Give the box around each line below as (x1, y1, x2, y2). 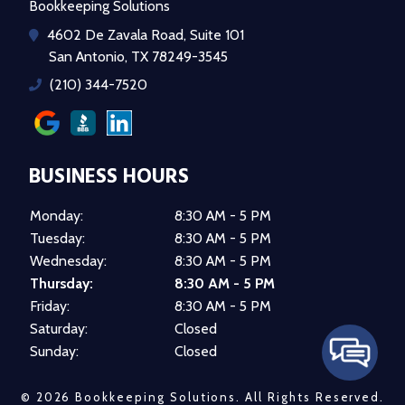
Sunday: (30, 342, 79, 360)
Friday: (30, 297, 70, 315)
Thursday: (30, 274, 93, 292)
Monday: (30, 206, 83, 224)
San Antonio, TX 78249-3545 (49, 47, 228, 65)
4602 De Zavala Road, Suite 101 (43, 25, 244, 43)
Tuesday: (30, 229, 85, 247)
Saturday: (30, 319, 88, 337)
